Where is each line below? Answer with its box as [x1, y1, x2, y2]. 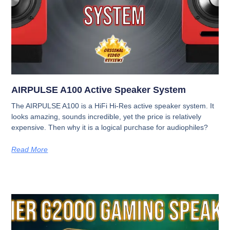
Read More [11, 145, 48, 154]
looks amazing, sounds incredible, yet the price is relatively [11, 112, 202, 121]
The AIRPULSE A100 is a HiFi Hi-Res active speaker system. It [11, 101, 215, 110]
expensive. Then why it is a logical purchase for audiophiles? [11, 123, 208, 131]
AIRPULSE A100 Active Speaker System [11, 84, 186, 95]
